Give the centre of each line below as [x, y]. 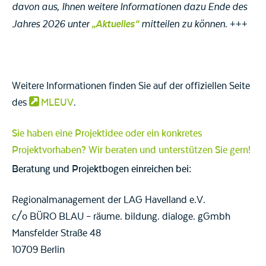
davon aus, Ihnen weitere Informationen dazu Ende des [129, 7]
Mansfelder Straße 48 [56, 234]
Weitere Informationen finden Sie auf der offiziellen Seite [131, 86]
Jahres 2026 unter [52, 25]
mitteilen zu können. [183, 25]
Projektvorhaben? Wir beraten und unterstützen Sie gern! [131, 151]
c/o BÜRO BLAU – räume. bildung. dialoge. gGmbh [121, 217]
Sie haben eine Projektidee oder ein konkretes [107, 134]
